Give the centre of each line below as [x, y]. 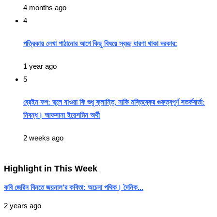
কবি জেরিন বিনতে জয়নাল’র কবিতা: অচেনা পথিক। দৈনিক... [74, 187]
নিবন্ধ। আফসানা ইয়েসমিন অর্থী [62, 115]
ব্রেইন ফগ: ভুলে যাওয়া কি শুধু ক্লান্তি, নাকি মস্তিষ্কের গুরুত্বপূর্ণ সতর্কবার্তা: [114, 102]
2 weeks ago [43, 138]
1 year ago [40, 66]
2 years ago [23, 206]
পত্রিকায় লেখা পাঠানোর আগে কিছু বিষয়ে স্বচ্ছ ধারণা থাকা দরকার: [100, 43]
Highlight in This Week [51, 168]
